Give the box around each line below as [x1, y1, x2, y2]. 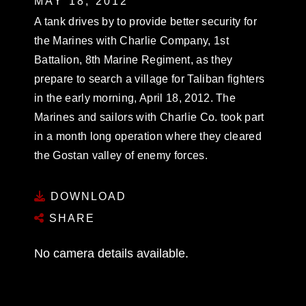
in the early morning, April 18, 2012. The [34, 92, 236, 104]
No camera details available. [34, 247, 189, 260]
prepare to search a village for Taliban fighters [34, 72, 265, 85]
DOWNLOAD [46, 191, 126, 202]
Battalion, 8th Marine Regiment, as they [34, 53, 233, 66]
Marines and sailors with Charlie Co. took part [34, 111, 264, 123]
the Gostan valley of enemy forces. [34, 149, 208, 161]
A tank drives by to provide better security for [34, 15, 258, 27]
